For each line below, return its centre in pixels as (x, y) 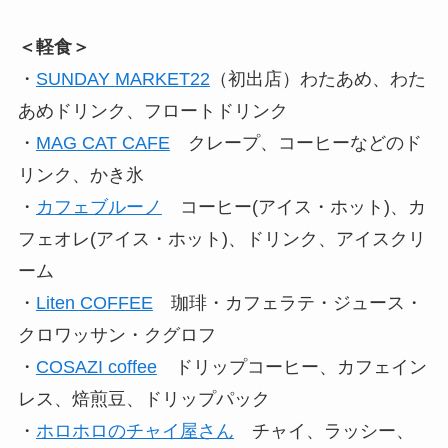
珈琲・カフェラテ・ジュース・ (287, 303)
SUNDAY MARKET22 (122, 79)
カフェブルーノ (98, 207)
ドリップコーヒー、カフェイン (291, 367)
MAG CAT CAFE (102, 143)
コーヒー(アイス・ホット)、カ (293, 207)
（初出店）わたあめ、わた (317, 79)
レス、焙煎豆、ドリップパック (143, 399)
